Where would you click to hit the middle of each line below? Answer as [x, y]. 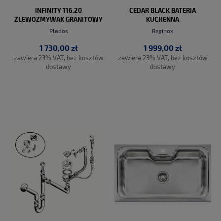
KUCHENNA [163, 19]
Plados [58, 30]
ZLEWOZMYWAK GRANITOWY [58, 19]
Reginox [163, 30]
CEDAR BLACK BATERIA [163, 10]
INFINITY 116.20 [58, 10]
